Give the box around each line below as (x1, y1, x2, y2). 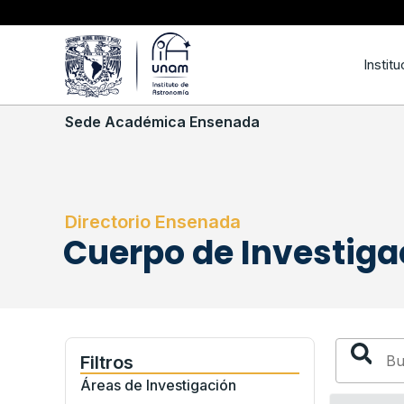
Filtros (80, 352, 133, 374)
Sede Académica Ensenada (65, 113, 260, 132)
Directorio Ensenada (65, 211, 241, 234)
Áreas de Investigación (80, 376, 236, 395)
